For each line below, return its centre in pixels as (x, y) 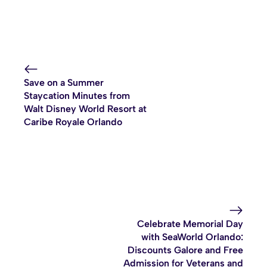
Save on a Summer (64, 83)
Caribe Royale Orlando (73, 122)
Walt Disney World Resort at (85, 109)
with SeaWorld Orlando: (192, 237)
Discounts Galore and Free (185, 250)
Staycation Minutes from (77, 96)
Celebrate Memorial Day (190, 224)
